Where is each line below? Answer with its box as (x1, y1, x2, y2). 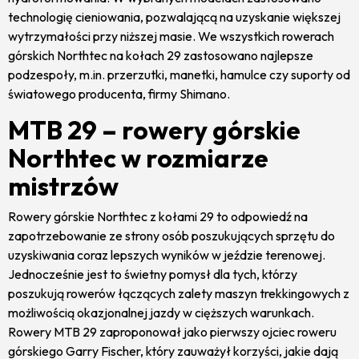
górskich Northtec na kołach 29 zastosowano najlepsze (8, 46, 313, 63)
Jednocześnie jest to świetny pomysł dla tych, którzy (8, 265, 297, 282)
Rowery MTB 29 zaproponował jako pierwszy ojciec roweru (8, 323, 337, 340)
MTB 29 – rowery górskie (8, 113, 301, 146)
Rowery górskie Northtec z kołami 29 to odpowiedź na (8, 208, 308, 224)
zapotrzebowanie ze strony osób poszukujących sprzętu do (8, 227, 335, 244)
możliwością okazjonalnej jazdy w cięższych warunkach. (8, 304, 314, 321)
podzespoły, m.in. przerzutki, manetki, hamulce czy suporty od (8, 66, 350, 83)
